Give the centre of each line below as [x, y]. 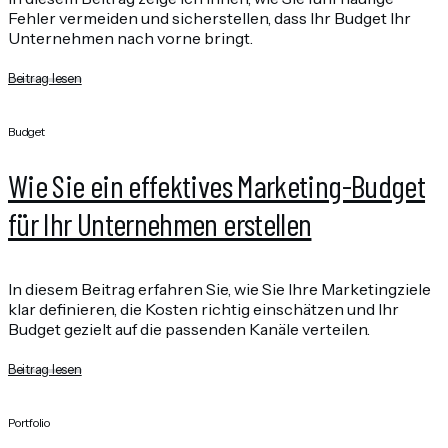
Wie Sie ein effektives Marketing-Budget [217, 185]
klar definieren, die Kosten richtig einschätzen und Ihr [203, 308]
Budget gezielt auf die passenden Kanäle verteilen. [189, 328]
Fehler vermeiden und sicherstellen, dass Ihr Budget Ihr [209, 18]
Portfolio [29, 422]
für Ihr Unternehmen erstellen [160, 223]
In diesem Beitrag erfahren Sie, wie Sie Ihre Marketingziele [219, 288]
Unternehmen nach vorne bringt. [130, 38]
